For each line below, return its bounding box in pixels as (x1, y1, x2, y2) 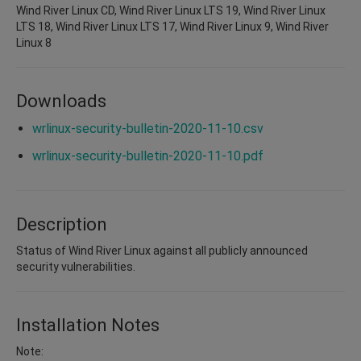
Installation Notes (16, 314, 160, 335)
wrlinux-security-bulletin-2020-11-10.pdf (32, 147, 263, 164)
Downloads (16, 90, 106, 111)
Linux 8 (16, 35, 52, 49)
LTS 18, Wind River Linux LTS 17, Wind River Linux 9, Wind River (16, 19, 329, 33)
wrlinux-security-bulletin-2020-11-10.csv (32, 120, 263, 136)
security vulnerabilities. (16, 259, 135, 273)
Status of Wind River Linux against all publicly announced (16, 243, 308, 257)
